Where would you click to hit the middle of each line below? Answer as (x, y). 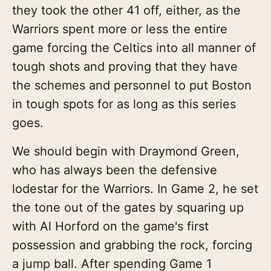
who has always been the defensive (115, 170)
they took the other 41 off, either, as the (126, 10)
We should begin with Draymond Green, (126, 151)
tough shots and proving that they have (125, 66)
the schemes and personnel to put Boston (132, 85)
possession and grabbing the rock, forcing (132, 245)
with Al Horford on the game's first (110, 226)
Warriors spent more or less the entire (120, 29)
